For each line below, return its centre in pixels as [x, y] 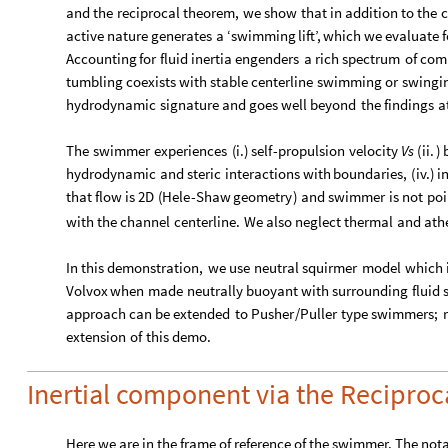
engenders [267, 59]
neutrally [214, 291]
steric [204, 174]
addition [371, 13]
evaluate [412, 36]
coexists [151, 82]
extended [202, 314]
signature [189, 105]
